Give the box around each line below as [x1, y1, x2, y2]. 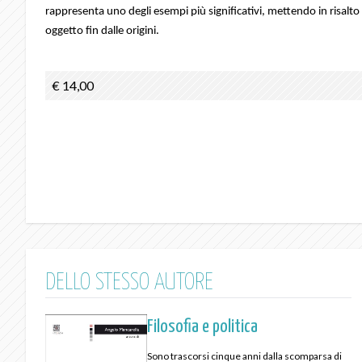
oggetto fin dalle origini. [45, 25, 159, 37]
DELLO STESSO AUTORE [45, 271, 213, 295]
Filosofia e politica [147, 318, 259, 337]
